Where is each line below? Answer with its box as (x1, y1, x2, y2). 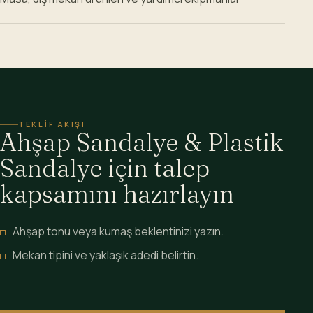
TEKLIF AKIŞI (18, 119, 86, 130)
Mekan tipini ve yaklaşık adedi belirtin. (13, 247, 198, 263)
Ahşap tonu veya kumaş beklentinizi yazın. (13, 224, 224, 240)
